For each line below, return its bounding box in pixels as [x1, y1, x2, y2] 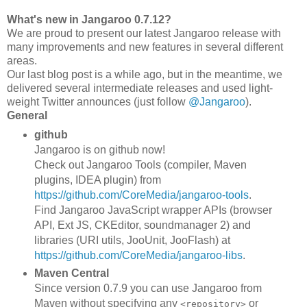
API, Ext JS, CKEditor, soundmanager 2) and [34, 219, 251, 232]
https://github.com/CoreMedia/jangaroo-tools [34, 189, 249, 201]
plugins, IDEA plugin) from [34, 174, 161, 186]
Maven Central [34, 267, 109, 280]
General [7, 109, 47, 121]
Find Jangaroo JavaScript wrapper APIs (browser [34, 204, 272, 217]
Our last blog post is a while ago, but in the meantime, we [7, 68, 282, 80]
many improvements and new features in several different [7, 40, 283, 53]
